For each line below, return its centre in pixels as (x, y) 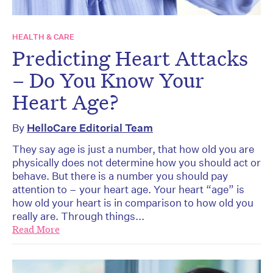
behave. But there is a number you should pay (120, 175)
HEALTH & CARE (43, 37)
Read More (36, 229)
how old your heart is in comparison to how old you (133, 202)
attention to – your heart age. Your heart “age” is (128, 189)
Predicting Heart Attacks (130, 58)
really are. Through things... (78, 216)
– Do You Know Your (108, 80)
